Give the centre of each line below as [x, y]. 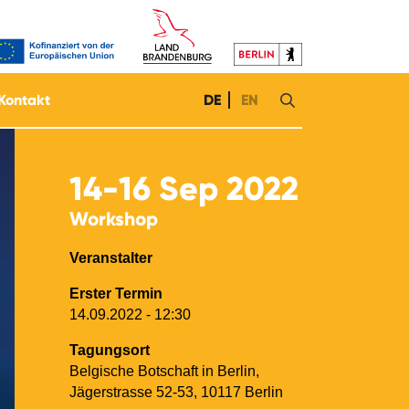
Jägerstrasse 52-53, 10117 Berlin [176, 392]
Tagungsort [110, 350]
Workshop [114, 219]
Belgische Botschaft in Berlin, [164, 371]
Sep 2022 [225, 189]
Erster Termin [116, 294]
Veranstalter [111, 258]
